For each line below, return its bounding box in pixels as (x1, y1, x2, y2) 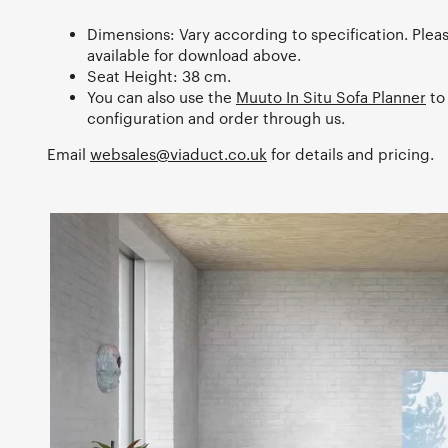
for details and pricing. (267, 145, 434, 164)
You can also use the (87, 88, 236, 107)
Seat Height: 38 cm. (87, 67, 231, 86)
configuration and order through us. (87, 109, 345, 128)
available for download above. (87, 46, 301, 65)
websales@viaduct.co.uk (90, 145, 267, 164)
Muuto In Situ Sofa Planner (236, 88, 426, 107)
